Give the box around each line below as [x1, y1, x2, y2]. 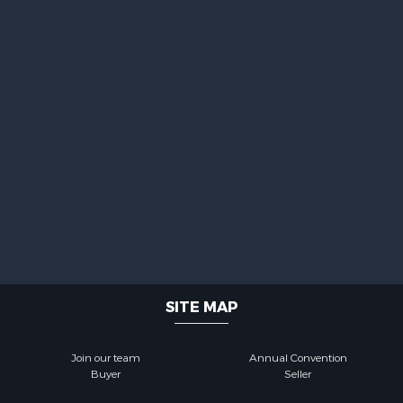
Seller [284, 367, 311, 381]
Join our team [70, 351, 140, 365]
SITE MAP [166, 298, 237, 317]
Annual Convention [248, 351, 347, 365]
